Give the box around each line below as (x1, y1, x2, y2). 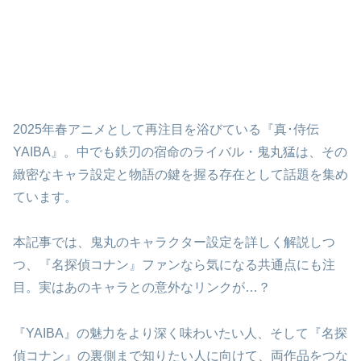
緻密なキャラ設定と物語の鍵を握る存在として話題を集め (13, 167, 348, 181)
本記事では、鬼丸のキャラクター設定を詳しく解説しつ (13, 235, 335, 250)
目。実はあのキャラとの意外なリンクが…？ (13, 280, 271, 295)
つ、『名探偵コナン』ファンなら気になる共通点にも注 (13, 258, 335, 272)
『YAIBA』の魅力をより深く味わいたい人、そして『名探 (13, 326, 347, 341)
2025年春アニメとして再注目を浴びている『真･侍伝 (13, 122, 319, 136)
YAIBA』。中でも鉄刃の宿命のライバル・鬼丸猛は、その (13, 144, 347, 159)
